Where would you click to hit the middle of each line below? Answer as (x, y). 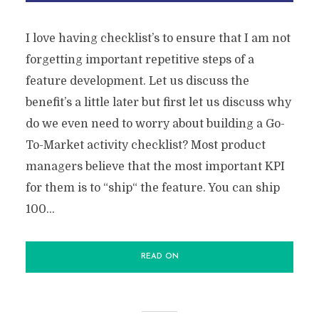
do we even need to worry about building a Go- (155, 124)
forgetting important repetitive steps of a (140, 59)
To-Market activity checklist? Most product (145, 145)
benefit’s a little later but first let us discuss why (158, 102)
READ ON (159, 256)
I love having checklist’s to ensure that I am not (158, 38)
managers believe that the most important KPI (155, 166)
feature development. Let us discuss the (137, 81)
